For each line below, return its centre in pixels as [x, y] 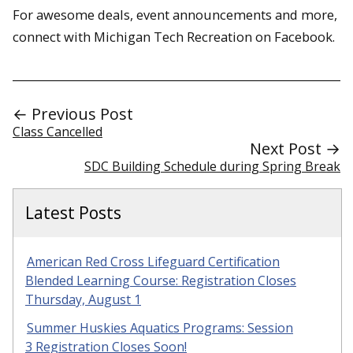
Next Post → [295, 148]
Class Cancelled [58, 131]
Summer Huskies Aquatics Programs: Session [160, 328]
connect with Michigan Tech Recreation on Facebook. [174, 36]
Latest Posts [73, 212]
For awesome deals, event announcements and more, [175, 14]
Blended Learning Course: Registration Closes [161, 280]
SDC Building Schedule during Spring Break [212, 166]
